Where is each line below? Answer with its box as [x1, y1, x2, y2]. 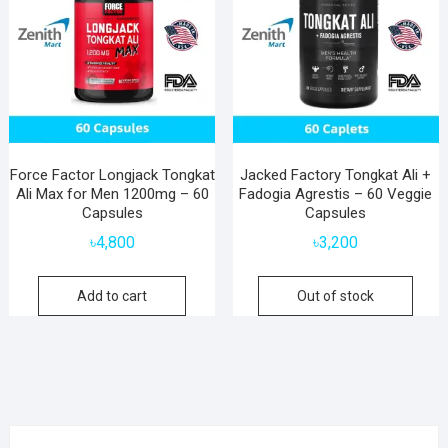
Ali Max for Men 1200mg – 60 [15, 184, 209, 203]
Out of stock [297, 287, 375, 304]
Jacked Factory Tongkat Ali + [240, 165, 432, 184]
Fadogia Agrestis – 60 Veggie [239, 184, 433, 203]
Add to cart [77, 287, 148, 304]
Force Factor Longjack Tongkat [9, 165, 215, 184]
